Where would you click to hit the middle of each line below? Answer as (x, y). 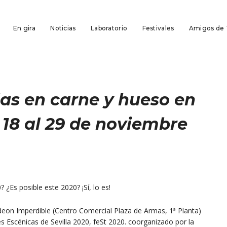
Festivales (158, 28)
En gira (24, 28)
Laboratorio (109, 28)
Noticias (63, 28)
